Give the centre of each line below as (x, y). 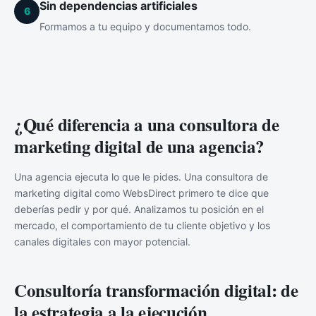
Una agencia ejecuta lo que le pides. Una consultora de (141, 176)
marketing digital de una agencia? (140, 146)
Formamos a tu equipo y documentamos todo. (145, 26)
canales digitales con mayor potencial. (102, 241)
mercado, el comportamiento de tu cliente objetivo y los (142, 225)
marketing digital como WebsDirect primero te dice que (141, 193)
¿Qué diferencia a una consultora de (147, 124)
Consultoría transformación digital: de (156, 290)
